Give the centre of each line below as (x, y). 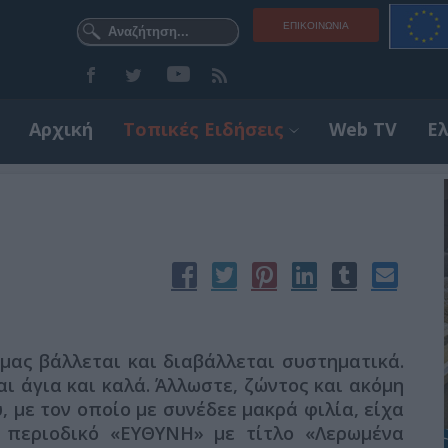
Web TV (363, 129)
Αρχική (61, 129)
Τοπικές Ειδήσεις (203, 129)
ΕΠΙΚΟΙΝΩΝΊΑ (316, 25)
